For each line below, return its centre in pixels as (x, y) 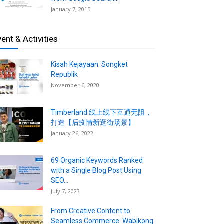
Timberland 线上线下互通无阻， (101, 112)
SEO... (60, 180)
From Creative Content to (91, 211)
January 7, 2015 (71, 9)
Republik (64, 74)
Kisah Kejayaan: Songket (89, 64)
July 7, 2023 (65, 191)
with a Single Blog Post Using (96, 170)
